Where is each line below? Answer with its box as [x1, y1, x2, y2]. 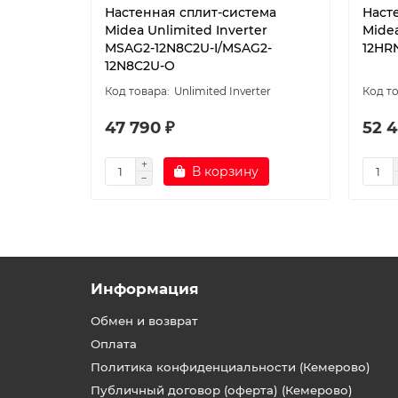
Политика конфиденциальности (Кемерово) [91, 360, 370, 374]
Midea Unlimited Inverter [105, 22, 267, 38]
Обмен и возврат [91, 314, 198, 328]
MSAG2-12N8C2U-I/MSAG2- [105, 40, 272, 56]
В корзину [192, 163, 259, 179]
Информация [91, 280, 199, 298]
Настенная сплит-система [105, 4, 276, 20]
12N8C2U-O [105, 58, 175, 74]
